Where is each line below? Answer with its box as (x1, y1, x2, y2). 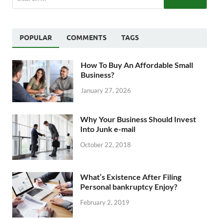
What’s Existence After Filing (80, 172, 181, 182)
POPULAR (20, 34, 52, 42)
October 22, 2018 (80, 141, 131, 149)
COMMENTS (66, 34, 107, 42)
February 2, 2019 (80, 198, 130, 207)
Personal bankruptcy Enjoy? (80, 182, 177, 192)
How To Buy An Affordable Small (81, 60, 193, 70)
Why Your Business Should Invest (80, 114, 196, 124)
